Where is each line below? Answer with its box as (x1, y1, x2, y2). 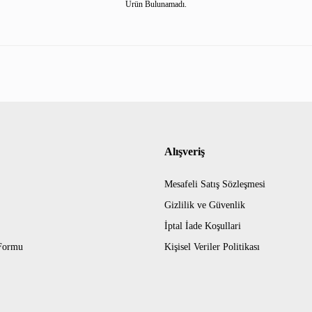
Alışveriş (164, 146, 205, 157)
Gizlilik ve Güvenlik (164, 200, 245, 210)
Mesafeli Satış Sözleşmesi (164, 179, 265, 189)
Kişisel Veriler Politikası (164, 242, 260, 252)
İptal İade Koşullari (164, 221, 241, 231)
